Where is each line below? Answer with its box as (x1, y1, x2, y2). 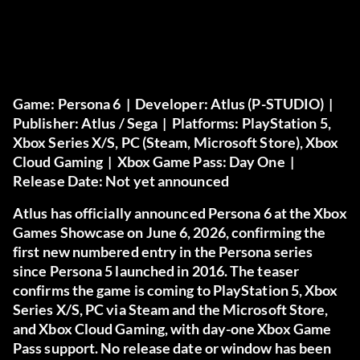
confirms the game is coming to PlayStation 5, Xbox (13, 281, 338, 300)
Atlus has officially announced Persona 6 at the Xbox (13, 204, 347, 223)
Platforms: (171, 114, 239, 133)
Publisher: (13, 114, 79, 133)
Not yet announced (103, 172, 229, 190)
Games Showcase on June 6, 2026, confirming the (13, 223, 326, 242)
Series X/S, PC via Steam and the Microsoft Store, (13, 301, 329, 319)
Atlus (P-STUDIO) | (207, 95, 336, 113)
